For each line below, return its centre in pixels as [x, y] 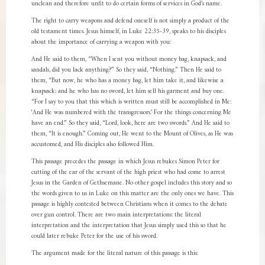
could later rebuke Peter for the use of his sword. [94, 236]
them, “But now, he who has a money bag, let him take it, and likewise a [127, 81]
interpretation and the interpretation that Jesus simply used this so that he [129, 226]
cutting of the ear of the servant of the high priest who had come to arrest [128, 172]
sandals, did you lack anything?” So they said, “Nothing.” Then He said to [126, 70]
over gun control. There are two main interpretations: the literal [116, 215]
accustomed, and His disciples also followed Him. [92, 145]
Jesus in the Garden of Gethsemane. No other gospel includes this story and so [131, 183]
